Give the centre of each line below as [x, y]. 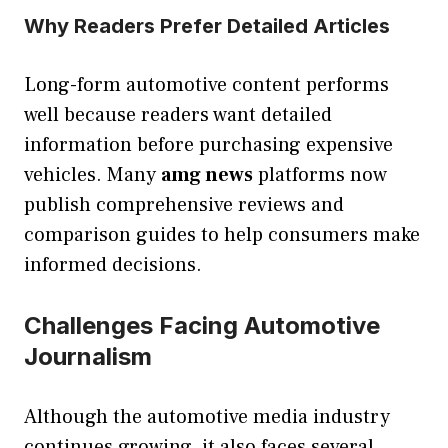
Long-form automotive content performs [206, 85]
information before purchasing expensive [208, 145]
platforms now [320, 175]
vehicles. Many [92, 175]
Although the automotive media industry [207, 417]
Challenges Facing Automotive [202, 326]
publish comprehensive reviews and [184, 205]
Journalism [88, 357]
